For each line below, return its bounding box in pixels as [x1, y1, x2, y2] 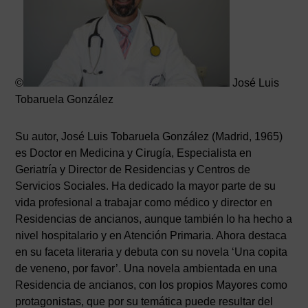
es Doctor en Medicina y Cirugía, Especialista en [15, 147, 252, 159]
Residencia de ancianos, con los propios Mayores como [15, 279, 288, 291]
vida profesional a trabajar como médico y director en [15, 197, 273, 208]
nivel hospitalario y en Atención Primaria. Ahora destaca [15, 230, 287, 241]
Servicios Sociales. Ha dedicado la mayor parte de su [15, 180, 276, 192]
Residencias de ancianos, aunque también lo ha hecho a [15, 213, 293, 225]
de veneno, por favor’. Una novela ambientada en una [15, 263, 278, 274]
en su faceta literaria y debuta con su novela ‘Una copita [15, 246, 288, 258]
